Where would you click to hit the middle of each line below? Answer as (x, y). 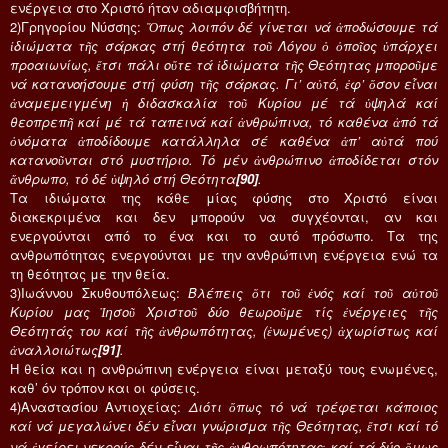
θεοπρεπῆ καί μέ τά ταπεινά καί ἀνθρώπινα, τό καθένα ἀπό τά (224, 121)
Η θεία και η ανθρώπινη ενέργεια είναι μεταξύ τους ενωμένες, (224, 368)
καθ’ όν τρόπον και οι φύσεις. (105, 387)
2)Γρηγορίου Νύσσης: (78, 26)
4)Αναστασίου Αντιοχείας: (99, 406)
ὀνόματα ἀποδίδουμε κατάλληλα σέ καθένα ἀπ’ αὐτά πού (224, 140)
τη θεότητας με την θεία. (90, 273)
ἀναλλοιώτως (54, 349)
